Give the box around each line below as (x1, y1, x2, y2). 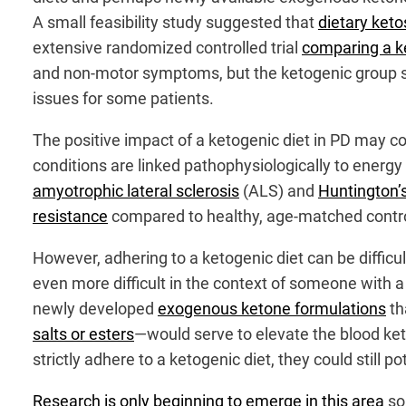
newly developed (33, 298, 158, 318)
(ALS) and (239, 180, 318, 200)
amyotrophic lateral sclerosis (33, 180, 239, 200)
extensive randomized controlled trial (33, 37, 302, 57)
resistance (33, 206, 108, 226)
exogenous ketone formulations (158, 298, 386, 318)
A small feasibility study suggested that (33, 12, 318, 32)
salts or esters (33, 324, 134, 343)
